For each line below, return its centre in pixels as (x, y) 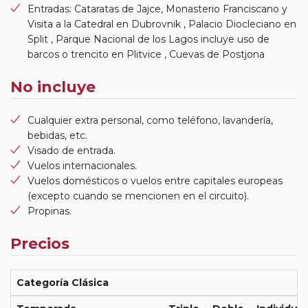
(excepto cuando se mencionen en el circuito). (138, 196)
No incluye (53, 87)
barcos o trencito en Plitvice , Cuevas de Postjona (146, 54)
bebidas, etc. (57, 135)
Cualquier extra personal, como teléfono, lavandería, (150, 120)
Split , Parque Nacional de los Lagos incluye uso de (148, 39)
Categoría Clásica (63, 282)
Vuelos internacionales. (82, 165)
